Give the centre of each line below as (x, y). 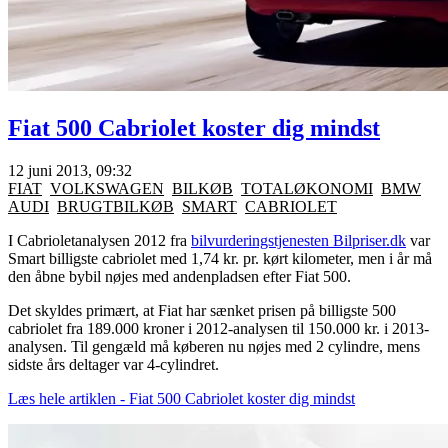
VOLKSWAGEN (107, 188)
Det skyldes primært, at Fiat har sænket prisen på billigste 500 (202, 310)
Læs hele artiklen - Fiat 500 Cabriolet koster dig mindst (181, 398)
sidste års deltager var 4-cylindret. (113, 364)
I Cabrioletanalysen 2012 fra (99, 240)
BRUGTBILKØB (115, 206)
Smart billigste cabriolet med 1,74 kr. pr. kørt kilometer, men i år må (220, 258)
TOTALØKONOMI (307, 188)
